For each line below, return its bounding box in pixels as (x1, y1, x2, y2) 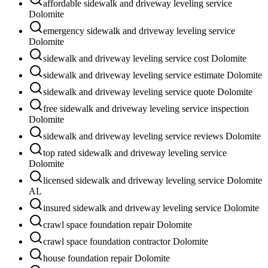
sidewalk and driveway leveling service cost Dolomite (43, 53, 246, 63)
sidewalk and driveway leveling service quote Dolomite (43, 86, 252, 97)
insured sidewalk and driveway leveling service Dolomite (43, 202, 259, 213)
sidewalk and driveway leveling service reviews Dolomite (43, 130, 261, 141)
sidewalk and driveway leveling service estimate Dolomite (43, 69, 262, 80)
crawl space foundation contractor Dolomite (43, 236, 208, 246)
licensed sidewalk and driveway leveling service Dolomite (43, 175, 262, 185)
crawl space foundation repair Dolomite (43, 219, 192, 230)
